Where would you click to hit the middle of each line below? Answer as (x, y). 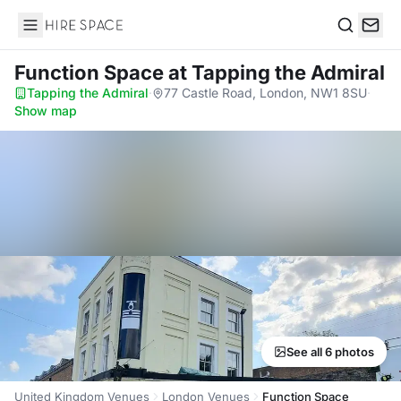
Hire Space (54, 34)
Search (359, 43)
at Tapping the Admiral (277, 73)
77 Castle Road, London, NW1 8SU (265, 93)
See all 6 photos (330, 352)
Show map (46, 111)
